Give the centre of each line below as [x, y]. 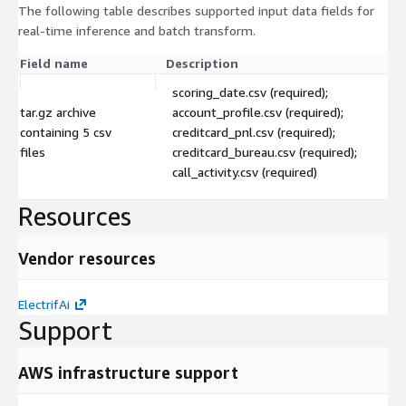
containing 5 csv [66, 132]
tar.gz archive [58, 112]
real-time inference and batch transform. [137, 31]
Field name [54, 63]
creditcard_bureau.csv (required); [265, 152]
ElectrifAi [44, 304]
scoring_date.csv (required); [250, 92]
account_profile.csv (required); [258, 112]
